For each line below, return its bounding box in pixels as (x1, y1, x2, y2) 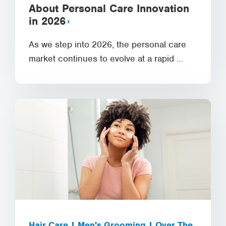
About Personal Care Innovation (29, 2, 189, 15)
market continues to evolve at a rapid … (29, 53, 183, 64)
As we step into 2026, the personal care (29, 39, 186, 50)
